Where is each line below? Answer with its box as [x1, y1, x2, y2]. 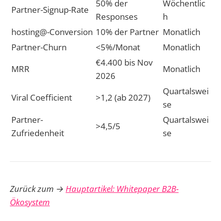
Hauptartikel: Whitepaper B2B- [66, 183, 179, 194]
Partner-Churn [11, 41, 67, 53]
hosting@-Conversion [11, 26, 93, 38]
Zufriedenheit [11, 127, 64, 139]
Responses [96, 11, 138, 23]
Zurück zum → [10, 183, 66, 194]
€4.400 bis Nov [96, 57, 152, 69]
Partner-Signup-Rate [11, 4, 89, 16]
